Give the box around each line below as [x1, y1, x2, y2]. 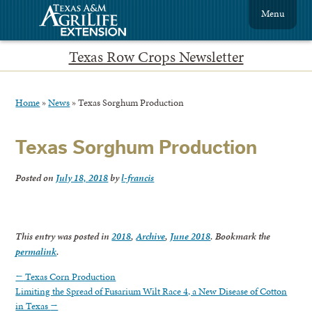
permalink [15, 244, 57, 258]
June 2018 [170, 229, 211, 243]
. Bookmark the [210, 229, 271, 243]
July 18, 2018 [56, 170, 109, 185]
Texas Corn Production [23, 269, 116, 283]
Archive [136, 229, 166, 243]
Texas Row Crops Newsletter [68, 46, 244, 68]
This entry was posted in [15, 229, 112, 243]
